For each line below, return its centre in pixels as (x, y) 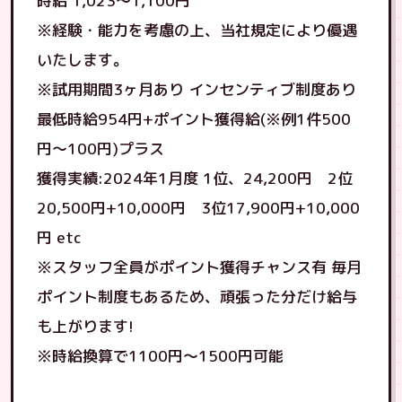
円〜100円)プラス (100, 149)
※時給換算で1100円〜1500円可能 (160, 356)
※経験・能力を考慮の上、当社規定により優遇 (197, 30)
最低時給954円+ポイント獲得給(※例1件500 (194, 119)
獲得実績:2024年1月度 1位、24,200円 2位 (195, 178)
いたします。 (83, 60)
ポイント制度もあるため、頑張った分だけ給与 (197, 297)
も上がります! (85, 326)
